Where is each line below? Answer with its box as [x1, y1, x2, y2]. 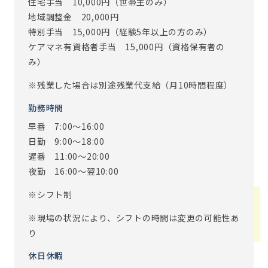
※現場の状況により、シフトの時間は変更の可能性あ [28, 212, 239, 224]
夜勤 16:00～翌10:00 [28, 165, 119, 177]
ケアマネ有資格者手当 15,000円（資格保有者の [28, 41, 225, 53]
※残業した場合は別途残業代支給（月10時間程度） [28, 79, 233, 91]
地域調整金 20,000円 [28, 11, 119, 23]
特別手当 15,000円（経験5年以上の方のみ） [28, 26, 212, 38]
